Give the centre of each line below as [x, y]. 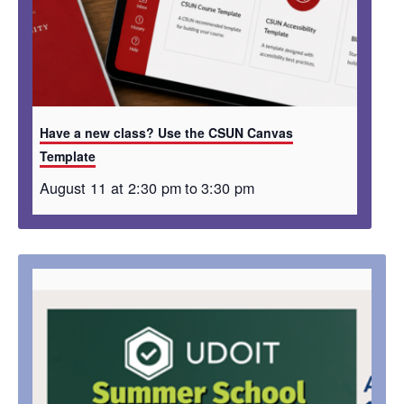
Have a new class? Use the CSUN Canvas [166, 133]
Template [68, 156]
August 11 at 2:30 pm [110, 188]
